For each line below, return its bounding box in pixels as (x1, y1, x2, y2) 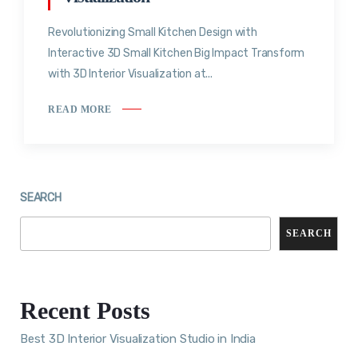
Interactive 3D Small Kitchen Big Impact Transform (48, 46, 305, 61)
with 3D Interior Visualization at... (48, 67, 213, 82)
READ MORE (48, 103, 112, 115)
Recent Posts (20, 296, 150, 324)
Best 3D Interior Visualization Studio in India (20, 331, 256, 346)
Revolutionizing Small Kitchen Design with (48, 26, 257, 40)
